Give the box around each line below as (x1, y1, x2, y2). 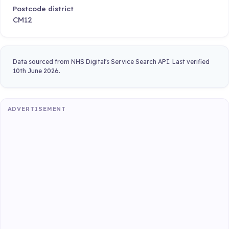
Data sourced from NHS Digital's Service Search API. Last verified (13, 58, 210, 66)
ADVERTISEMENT (7, 105, 66, 112)
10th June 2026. (13, 67, 60, 75)
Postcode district (13, 4, 74, 13)
